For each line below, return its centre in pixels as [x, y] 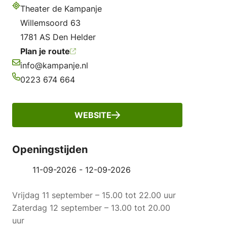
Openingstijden [50, 149]
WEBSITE [93, 115]
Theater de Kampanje [61, 8]
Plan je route [45, 51]
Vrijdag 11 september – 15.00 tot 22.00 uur [94, 195]
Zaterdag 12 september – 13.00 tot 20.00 [91, 208]
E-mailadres [34, 73]
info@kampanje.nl [54, 65]
